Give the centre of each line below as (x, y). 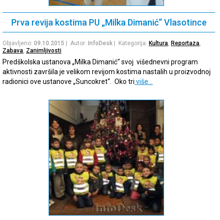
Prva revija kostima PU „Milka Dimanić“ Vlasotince (109, 23)
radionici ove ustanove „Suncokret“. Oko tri (69, 82)
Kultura (158, 43)
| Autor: (76, 43)
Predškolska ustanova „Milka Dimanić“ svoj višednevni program (100, 62)
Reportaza (185, 43)
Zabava (13, 51)
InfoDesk (100, 43)
